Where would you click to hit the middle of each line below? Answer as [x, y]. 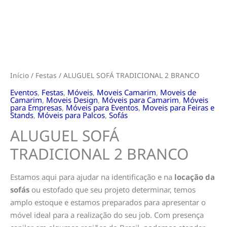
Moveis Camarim [126, 92]
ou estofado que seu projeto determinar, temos [112, 189]
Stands [22, 115]
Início [20, 75]
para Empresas [36, 107]
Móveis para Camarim [140, 100]
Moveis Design [72, 100]
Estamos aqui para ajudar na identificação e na [92, 177]
